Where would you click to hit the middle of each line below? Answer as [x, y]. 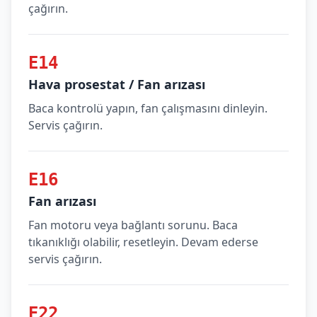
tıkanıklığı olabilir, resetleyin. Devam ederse [143, 242]
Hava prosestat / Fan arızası [117, 84]
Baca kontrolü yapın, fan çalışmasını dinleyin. [148, 108]
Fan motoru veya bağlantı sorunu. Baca [133, 225]
